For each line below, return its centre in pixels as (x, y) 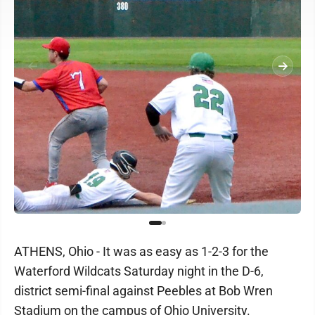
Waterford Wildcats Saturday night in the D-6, (139, 271)
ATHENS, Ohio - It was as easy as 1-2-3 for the (141, 251)
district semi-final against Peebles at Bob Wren (143, 291)
